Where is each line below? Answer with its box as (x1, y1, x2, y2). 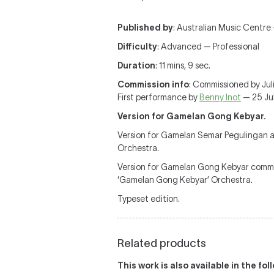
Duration (117, 61, 155, 70)
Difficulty (117, 42, 157, 51)
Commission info (117, 80, 189, 89)
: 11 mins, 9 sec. (155, 61, 210, 70)
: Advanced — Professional (157, 42, 259, 51)
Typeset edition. (117, 194, 180, 204)
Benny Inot (199, 92, 241, 102)
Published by (117, 23, 173, 32)
